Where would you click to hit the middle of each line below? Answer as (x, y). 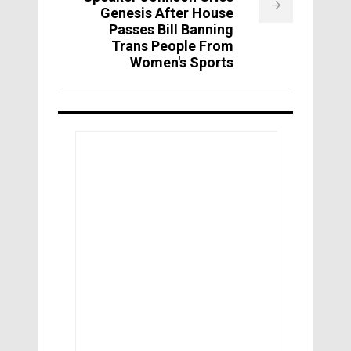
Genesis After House (167, 13)
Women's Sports (182, 63)
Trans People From (172, 46)
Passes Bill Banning (171, 30)
